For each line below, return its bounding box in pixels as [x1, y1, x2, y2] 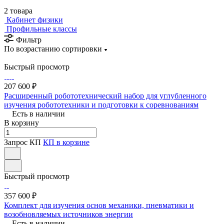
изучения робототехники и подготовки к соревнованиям [4, 100, 198, 109]
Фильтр [16, 35, 41, 44]
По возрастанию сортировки [4, 44, 102, 53]
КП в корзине [43, 137, 89, 146]
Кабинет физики [6, 15, 63, 24]
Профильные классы [6, 24, 77, 33]
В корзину [4, 118, 39, 127]
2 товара [4, 6, 32, 15]
